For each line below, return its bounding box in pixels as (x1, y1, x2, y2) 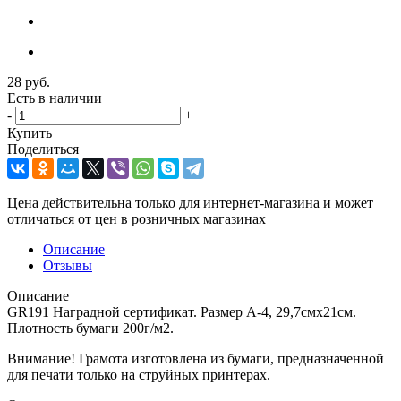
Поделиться (7, 141, 79, 157)
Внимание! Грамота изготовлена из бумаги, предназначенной (7, 350, 384, 366)
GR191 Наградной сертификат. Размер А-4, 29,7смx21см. (7, 303, 356, 320)
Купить (7, 124, 52, 141)
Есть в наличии (7, 90, 102, 106)
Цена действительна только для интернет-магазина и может (7, 194, 373, 210)
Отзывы (43, 257, 92, 273)
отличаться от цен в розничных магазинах (7, 210, 266, 226)
